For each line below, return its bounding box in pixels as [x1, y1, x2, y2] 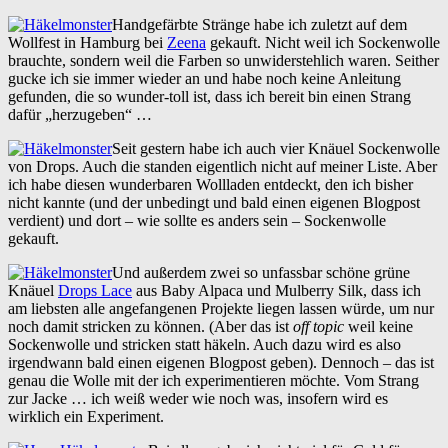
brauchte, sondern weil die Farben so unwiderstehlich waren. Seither [8, 51, 439, 69]
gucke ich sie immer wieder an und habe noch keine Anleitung [8, 69, 401, 87]
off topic [293, 317, 348, 335]
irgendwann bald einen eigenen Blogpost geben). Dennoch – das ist [8, 353, 434, 371]
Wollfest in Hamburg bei [8, 33, 167, 51]
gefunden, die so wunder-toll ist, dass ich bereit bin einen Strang [8, 87, 411, 105]
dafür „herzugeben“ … [8, 105, 152, 123]
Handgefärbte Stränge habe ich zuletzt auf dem [112, 15, 407, 33]
